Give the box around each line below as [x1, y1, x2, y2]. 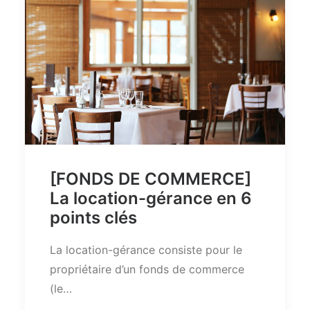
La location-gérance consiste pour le [50, 242, 242, 257]
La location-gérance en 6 [50, 188, 252, 208]
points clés [50, 207, 137, 228]
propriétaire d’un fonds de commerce [50, 262, 244, 276]
